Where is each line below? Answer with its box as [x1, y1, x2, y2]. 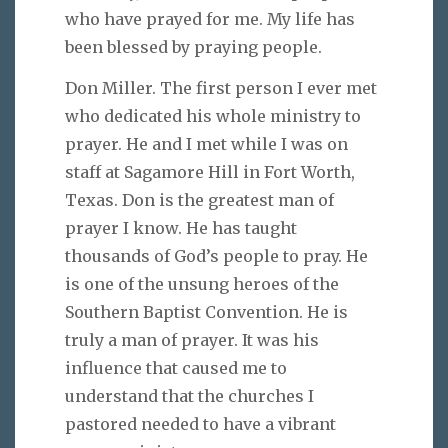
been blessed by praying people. [65, 36, 322, 57]
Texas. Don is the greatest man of [65, 189, 334, 210]
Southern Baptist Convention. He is [65, 301, 348, 322]
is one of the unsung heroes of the [65, 273, 339, 294]
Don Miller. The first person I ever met [65, 77, 377, 98]
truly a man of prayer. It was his [65, 329, 319, 350]
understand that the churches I [65, 385, 314, 406]
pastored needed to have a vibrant [65, 413, 336, 434]
